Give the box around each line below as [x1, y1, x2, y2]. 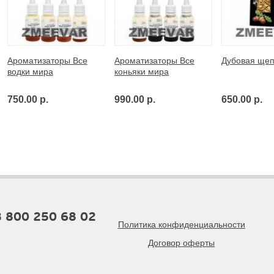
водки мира [7, 66, 53, 76]
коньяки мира [114, 66, 169, 76]
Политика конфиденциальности [117, 219, 245, 229]
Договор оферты [148, 237, 215, 248]
